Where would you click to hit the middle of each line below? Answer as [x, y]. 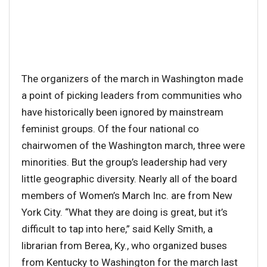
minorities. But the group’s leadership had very [124, 162]
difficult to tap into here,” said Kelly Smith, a [117, 229]
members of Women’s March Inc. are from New [127, 195]
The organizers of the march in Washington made [132, 78]
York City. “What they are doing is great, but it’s [125, 212]
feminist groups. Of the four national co [110, 128]
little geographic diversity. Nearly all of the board [129, 178]
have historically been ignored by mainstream [122, 112]
